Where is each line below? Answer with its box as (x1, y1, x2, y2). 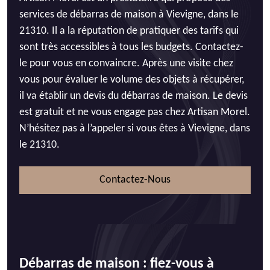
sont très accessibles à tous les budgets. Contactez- (19, 42, 243, 53)
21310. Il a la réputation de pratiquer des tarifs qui (19, 25, 239, 37)
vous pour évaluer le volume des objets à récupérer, (19, 74, 244, 86)
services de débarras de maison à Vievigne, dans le (19, 9, 239, 20)
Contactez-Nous (99, 174, 171, 186)
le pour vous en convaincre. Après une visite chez (19, 58, 233, 69)
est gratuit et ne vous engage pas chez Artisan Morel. (19, 107, 250, 118)
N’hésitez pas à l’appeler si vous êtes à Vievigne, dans (19, 123, 250, 134)
